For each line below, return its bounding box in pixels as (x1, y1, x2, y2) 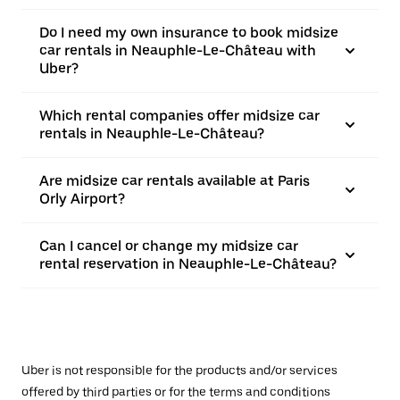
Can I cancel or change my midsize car (39, 237, 298, 254)
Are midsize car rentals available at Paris (39, 172, 310, 189)
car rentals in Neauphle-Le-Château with (39, 42, 316, 59)
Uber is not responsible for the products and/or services (21, 363, 337, 378)
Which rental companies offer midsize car (39, 107, 320, 124)
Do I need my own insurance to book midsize (39, 24, 338, 41)
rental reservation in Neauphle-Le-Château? (39, 255, 337, 272)
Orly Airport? (39, 190, 125, 207)
